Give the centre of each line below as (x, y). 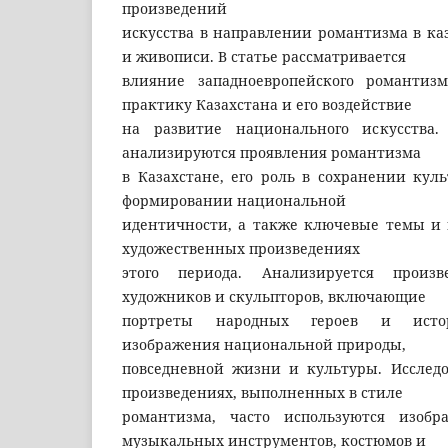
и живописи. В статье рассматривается (264, 56)
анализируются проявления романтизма (271, 152)
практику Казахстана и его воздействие (267, 104)
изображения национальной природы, (264, 344)
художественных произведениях (241, 248)
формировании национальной (234, 200)
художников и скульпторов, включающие (274, 296)
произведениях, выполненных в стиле (262, 392)
